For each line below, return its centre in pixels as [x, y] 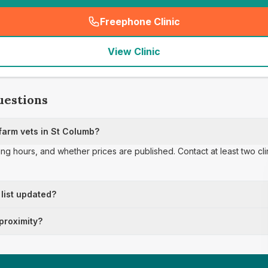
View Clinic [134, 51]
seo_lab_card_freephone [196, 28]
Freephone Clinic [140, 22]
